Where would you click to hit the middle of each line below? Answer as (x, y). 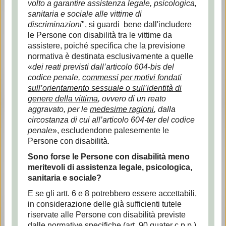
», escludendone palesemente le (110, 130)
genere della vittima (63, 99)
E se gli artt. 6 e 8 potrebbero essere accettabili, (112, 193)
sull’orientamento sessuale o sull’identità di (104, 88)
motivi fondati (158, 77)
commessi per (108, 77)
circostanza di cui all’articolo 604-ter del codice (111, 120)
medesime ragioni (122, 109)
